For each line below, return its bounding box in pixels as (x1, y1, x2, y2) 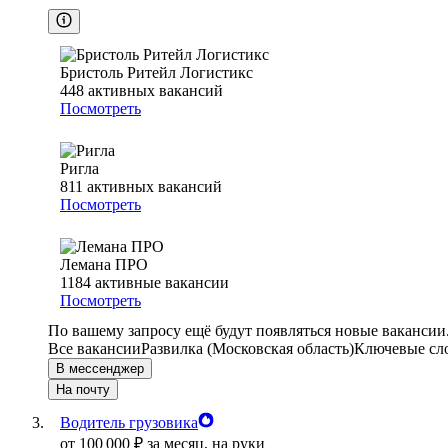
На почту (56, 382, 110, 398)
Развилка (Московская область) (141, 340, 354, 358)
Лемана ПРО (60, 256, 148, 274)
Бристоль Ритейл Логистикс (60, 64, 253, 82)
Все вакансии (48, 340, 141, 358)
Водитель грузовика (60, 414, 198, 432)
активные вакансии (95, 274, 229, 292)
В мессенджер (56, 361, 144, 377)
